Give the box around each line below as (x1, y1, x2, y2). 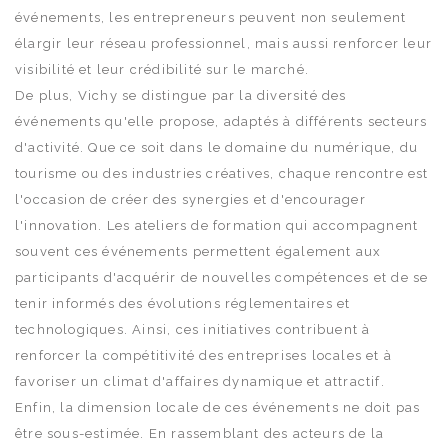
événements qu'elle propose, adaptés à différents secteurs (15, 113, 428, 129)
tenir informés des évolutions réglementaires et (15, 295, 351, 311)
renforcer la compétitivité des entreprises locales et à (15, 347, 393, 363)
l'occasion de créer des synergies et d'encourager (15, 191, 366, 207)
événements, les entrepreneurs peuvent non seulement (15, 9, 407, 25)
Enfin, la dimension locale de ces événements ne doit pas (15, 399, 421, 415)
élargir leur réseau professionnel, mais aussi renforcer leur (15, 35, 433, 51)
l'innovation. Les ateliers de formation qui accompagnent (15, 217, 419, 233)
